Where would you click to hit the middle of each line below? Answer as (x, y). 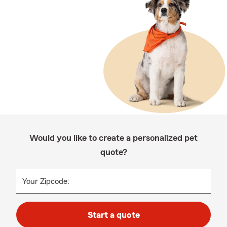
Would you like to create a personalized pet (113, 138)
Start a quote (113, 215)
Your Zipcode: (46, 181)
